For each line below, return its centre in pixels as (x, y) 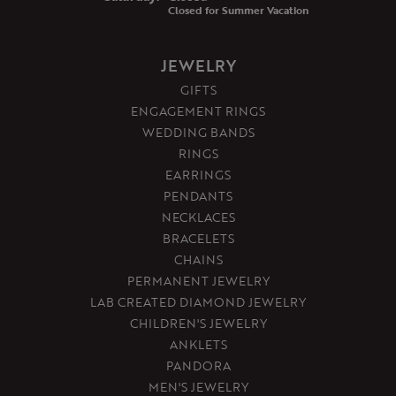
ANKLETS (198, 345)
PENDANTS (198, 196)
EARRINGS (198, 175)
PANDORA (198, 366)
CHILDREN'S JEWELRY (198, 324)
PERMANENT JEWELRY (198, 281)
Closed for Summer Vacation (238, 10)
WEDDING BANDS (198, 133)
